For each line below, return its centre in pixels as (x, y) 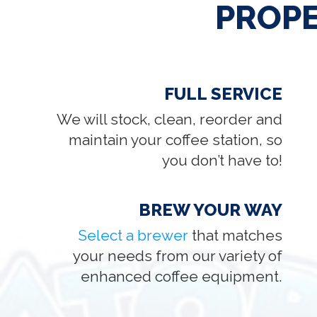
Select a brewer (133, 235)
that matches (236, 235)
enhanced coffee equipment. (182, 276)
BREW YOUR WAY (211, 209)
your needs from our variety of (178, 255)
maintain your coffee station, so (176, 139)
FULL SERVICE (224, 93)
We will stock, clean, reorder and (170, 119)
